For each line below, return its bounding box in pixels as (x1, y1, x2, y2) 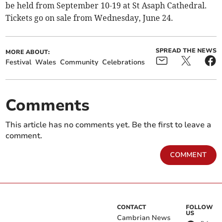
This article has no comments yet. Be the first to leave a (5, 119, 212, 131)
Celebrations (102, 57, 145, 67)
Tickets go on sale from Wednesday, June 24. (5, 13, 173, 23)
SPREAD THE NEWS (155, 47, 217, 55)
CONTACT (117, 203, 146, 212)
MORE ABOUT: (5, 48, 50, 56)
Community (60, 57, 99, 67)
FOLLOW (186, 203, 214, 212)
